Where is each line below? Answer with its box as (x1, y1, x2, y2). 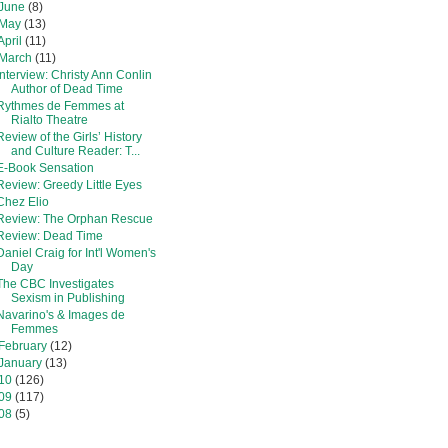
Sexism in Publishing (10, 290, 125, 305)
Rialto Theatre (10, 112, 88, 127)
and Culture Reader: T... (10, 143, 140, 158)
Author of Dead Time (10, 81, 123, 96)
